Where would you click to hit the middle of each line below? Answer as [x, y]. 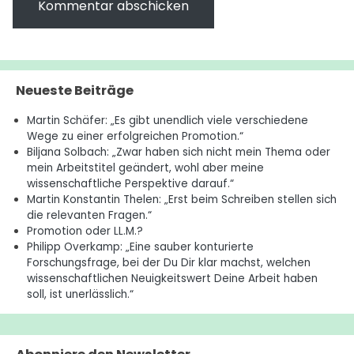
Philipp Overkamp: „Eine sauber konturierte [140, 247]
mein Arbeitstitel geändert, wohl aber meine [145, 168]
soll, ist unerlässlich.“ [80, 294]
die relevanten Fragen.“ [89, 215]
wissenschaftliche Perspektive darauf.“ [130, 184]
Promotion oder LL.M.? [85, 231]
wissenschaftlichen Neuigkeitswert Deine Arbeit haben [172, 279]
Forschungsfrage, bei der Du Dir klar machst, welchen [168, 263]
